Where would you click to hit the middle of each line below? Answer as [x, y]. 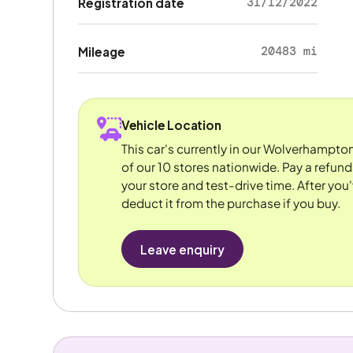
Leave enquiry [182, 249]
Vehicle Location [171, 125]
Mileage [101, 52]
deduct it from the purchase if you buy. [230, 203]
